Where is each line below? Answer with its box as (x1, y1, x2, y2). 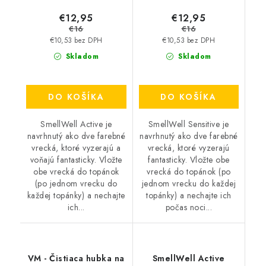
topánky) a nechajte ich (146, 189, 232, 202)
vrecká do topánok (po (147, 166, 231, 178)
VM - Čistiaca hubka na (27, 252, 125, 265)
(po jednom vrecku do (34, 178, 118, 190)
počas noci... (165, 201, 212, 214)
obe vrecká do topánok (33, 166, 119, 178)
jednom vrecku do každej (141, 178, 236, 190)
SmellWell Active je (40, 118, 112, 131)
